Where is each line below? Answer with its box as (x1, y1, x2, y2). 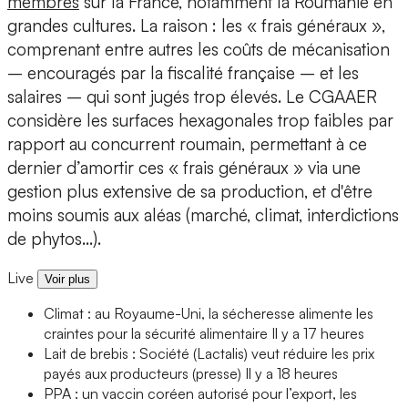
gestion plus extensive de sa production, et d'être (7, 180, 372, 203)
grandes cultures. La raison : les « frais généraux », (7, 15, 385, 37)
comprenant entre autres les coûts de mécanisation (7, 38, 390, 61)
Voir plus (45, 272, 90, 287)
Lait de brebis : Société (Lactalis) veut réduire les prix (44, 344, 374, 363)
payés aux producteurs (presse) (44, 364, 241, 383)
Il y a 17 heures (271, 324, 364, 343)
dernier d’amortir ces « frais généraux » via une (7, 157, 361, 179)
